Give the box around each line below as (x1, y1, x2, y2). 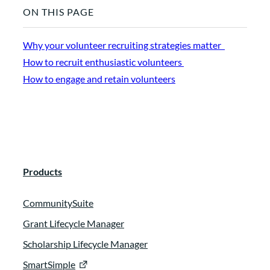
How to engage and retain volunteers (23, 73, 175, 85)
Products (23, 166, 62, 178)
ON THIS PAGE (23, 6, 94, 18)
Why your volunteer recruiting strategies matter (23, 39, 225, 51)
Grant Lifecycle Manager (23, 218, 124, 230)
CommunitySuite (23, 197, 93, 209)
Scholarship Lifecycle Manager (23, 238, 148, 250)
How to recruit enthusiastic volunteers (23, 56, 184, 68)
